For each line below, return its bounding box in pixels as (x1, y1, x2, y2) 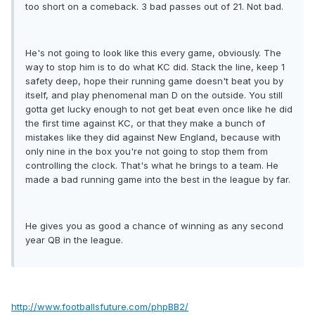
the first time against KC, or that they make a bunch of (25, 117, 265, 129)
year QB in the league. (25, 234, 123, 246)
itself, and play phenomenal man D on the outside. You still (25, 89, 283, 101)
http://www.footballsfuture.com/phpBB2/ (11, 301, 188, 313)
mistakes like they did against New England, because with (25, 131, 281, 143)
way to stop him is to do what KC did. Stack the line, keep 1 (25, 61, 285, 73)
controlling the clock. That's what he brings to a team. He (25, 160, 278, 172)
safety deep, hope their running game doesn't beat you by (25, 75, 283, 87)
